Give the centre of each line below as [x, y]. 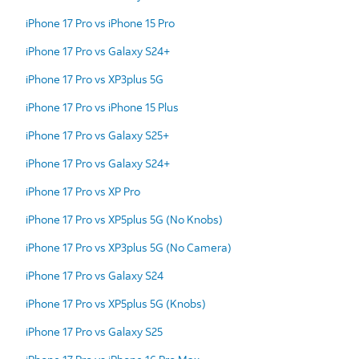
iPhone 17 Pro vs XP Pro [83, 191]
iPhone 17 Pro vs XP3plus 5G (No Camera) [129, 247]
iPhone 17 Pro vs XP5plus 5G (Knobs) [116, 303]
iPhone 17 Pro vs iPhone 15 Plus [102, 107]
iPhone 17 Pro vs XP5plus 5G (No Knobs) [124, 219]
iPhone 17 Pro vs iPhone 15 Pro [100, 22]
